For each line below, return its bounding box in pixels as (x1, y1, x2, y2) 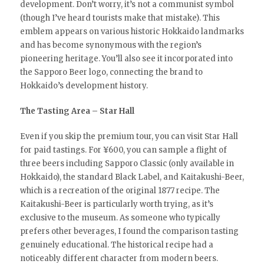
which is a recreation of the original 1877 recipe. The (19, 185, 220, 196)
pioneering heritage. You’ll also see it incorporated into (19, 53, 233, 64)
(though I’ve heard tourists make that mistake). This (19, 12, 220, 23)
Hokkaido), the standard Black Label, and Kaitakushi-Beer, (19, 171, 244, 182)
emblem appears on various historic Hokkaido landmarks (19, 26, 244, 37)
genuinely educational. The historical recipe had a (19, 239, 213, 250)
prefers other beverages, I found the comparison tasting (19, 226, 239, 236)
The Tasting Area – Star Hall (19, 105, 134, 116)
